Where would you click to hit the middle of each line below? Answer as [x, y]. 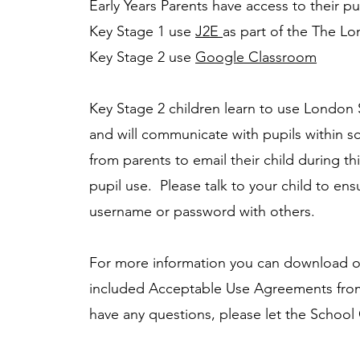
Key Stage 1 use [143, 31]
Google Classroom [256, 57]
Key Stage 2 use [143, 57]
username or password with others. [205, 211]
